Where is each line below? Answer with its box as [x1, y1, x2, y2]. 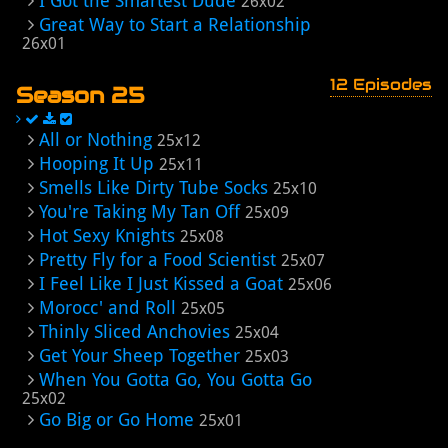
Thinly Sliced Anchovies [39, 321, 230, 342]
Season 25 [16, 81, 145, 109]
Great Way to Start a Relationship [39, 14, 311, 35]
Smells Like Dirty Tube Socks [39, 177, 268, 198]
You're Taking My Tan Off [39, 201, 240, 222]
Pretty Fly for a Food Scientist [39, 249, 276, 270]
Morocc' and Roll [39, 297, 176, 318]
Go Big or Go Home [39, 409, 194, 430]
